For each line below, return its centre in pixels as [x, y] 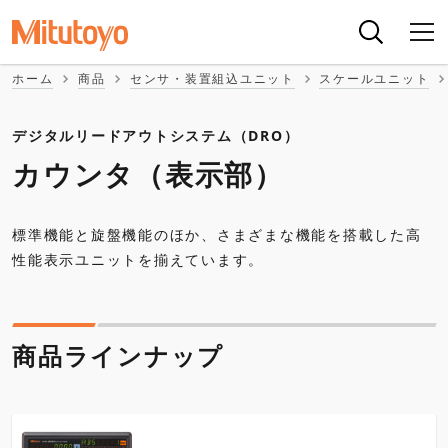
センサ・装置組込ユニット [212, 78]
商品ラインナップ [118, 355]
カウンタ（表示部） [148, 174]
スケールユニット [374, 78]
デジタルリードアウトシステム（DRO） [156, 135]
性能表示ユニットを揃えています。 [138, 259]
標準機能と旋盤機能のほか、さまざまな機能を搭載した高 [217, 234]
